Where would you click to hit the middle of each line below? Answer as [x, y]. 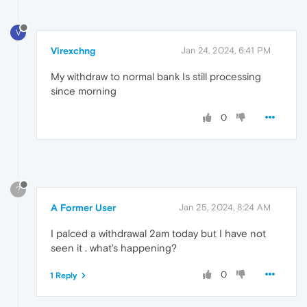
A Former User [83, 207]
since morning [84, 90]
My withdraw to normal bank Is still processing [156, 76]
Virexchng [73, 50]
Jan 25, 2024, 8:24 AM [225, 207]
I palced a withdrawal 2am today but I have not [158, 233]
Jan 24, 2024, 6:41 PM [226, 50]
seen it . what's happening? [114, 247]
